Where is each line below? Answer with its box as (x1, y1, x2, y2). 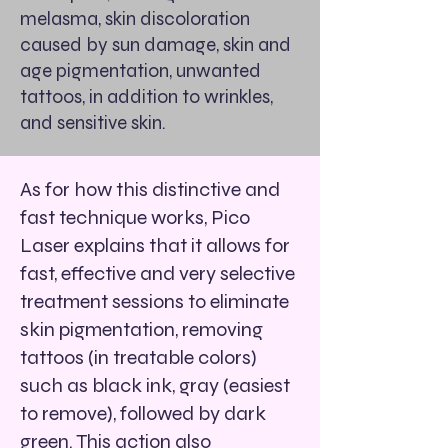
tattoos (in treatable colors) (20, 345, 257, 370)
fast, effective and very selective (20, 261, 295, 286)
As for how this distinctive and (20, 177, 280, 202)
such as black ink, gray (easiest (20, 373, 290, 398)
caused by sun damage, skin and (20, 33, 291, 56)
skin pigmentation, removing (20, 317, 263, 342)
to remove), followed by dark (20, 401, 266, 426)
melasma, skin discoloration (20, 7, 250, 30)
